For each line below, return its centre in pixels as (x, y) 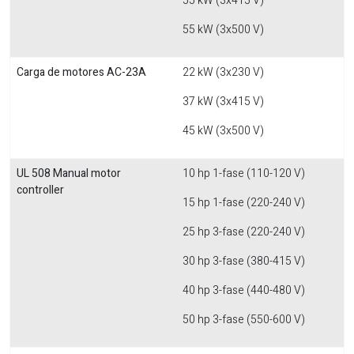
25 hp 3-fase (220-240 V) (244, 232)
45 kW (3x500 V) (223, 131)
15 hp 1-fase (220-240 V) (244, 203)
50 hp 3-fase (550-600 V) (244, 320)
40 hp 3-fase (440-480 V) (244, 290)
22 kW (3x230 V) (223, 72)
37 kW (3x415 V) (223, 102)
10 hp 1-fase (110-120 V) (244, 173)
